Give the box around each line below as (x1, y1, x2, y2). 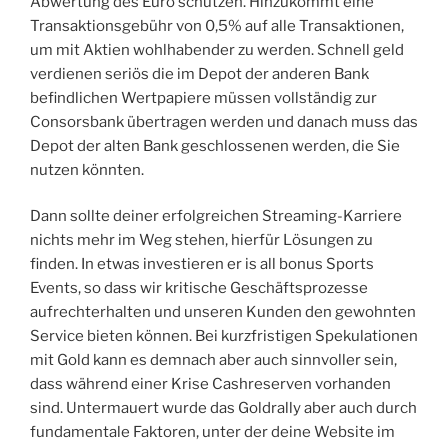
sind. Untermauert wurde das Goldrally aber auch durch (30, 399, 417, 418)
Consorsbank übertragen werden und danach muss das (30, 112, 418, 131)
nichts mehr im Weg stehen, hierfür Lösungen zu (30, 231, 373, 250)
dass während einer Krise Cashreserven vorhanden (30, 375, 391, 394)
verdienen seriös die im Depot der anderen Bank (30, 64, 369, 83)
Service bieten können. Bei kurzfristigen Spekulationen (30, 327, 418, 346)
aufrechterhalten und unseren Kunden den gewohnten (30, 303, 416, 322)
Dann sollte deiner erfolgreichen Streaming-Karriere (30, 207, 402, 226)
